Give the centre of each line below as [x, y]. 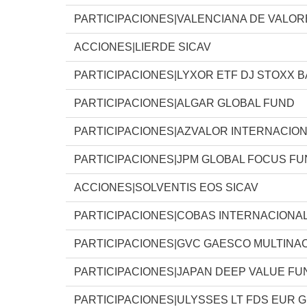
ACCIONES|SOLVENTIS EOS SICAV [166, 187]
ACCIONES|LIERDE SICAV [143, 47]
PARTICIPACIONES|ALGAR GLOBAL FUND [184, 103]
